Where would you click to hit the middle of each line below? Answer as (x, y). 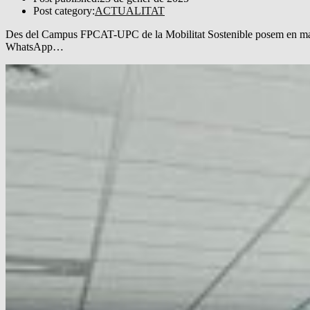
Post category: (64, 10)
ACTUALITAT (130, 10)
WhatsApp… (35, 46)
